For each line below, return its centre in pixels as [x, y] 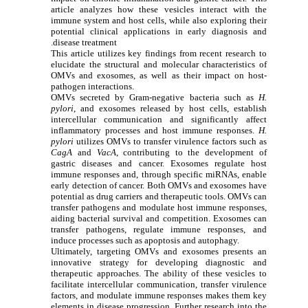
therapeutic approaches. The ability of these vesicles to [159, 273]
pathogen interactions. [93, 86]
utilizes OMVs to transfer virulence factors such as [170, 141]
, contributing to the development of [191, 152]
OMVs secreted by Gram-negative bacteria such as [155, 97]
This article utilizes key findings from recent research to [159, 53]
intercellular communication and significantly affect [159, 119]
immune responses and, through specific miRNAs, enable [159, 174]
